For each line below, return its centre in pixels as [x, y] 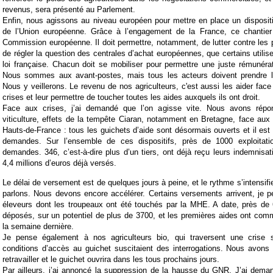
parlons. [16, 193]
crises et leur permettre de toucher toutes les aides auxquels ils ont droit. [131, 97]
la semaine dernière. [38, 226]
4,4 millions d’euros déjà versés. [59, 163]
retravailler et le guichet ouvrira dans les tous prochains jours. [111, 259]
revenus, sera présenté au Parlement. [69, 10]
